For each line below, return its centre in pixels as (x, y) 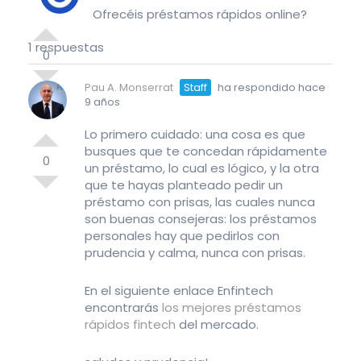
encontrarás (123, 307)
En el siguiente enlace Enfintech (179, 290)
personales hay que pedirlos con (182, 236)
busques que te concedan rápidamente (206, 151)
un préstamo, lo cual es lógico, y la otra (202, 168)
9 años (102, 102)
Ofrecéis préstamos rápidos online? (200, 14)
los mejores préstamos (232, 307)
